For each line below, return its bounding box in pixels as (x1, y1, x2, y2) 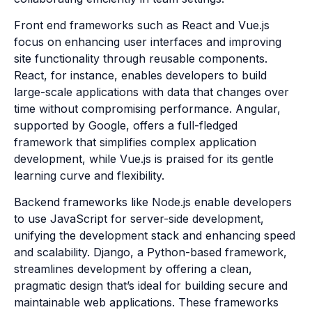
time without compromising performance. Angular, (14, 102, 281, 116)
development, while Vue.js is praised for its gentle (14, 152, 274, 166)
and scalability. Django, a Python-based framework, (14, 245, 287, 260)
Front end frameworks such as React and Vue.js (14, 18, 270, 33)
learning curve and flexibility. (14, 169, 164, 183)
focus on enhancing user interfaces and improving (14, 35, 281, 49)
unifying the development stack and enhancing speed (14, 228, 295, 243)
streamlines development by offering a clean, (14, 262, 252, 276)
